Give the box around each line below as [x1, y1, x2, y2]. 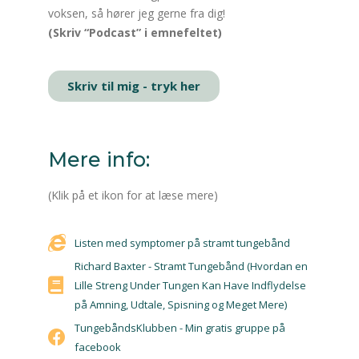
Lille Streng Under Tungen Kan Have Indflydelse [74, 278, 306, 293]
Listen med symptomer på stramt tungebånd [74, 236, 290, 251]
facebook [74, 340, 121, 355]
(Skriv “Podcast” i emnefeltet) [48, 25, 222, 41]
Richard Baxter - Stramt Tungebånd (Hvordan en [74, 259, 308, 274]
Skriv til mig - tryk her [67, 78, 200, 95]
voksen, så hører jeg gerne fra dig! [48, 6, 225, 22]
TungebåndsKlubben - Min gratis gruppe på [74, 321, 285, 336]
